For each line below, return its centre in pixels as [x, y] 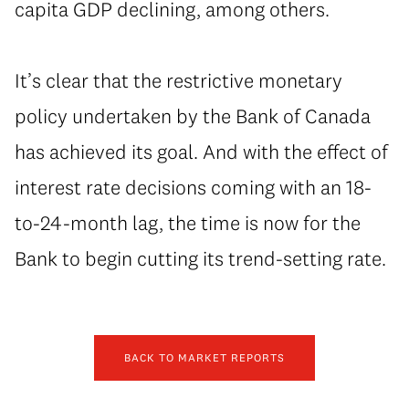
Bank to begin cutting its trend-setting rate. [200, 259]
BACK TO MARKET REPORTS [204, 358]
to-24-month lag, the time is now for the [188, 223]
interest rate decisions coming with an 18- [193, 188]
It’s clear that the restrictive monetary [178, 81]
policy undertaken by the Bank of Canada [193, 116]
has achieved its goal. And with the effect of [201, 152]
